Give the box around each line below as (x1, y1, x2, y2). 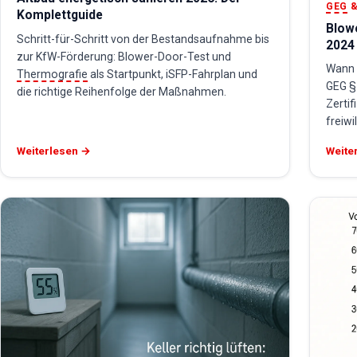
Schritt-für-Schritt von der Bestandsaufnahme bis (17, 33, 269, 46)
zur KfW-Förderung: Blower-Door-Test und (17, 50, 231, 64)
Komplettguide (17, 7, 103, 23)
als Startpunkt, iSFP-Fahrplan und (88, 68, 257, 81)
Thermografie (17, 68, 88, 81)
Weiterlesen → (17, 143, 91, 157)
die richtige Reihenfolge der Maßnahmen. (17, 85, 226, 99)
